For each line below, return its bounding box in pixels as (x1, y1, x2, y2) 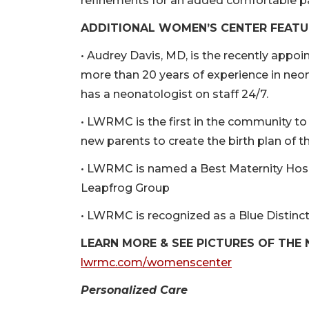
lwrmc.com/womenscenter (81, 256, 232, 270)
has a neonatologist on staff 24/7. (81, 88, 268, 101)
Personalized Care (81, 283, 188, 297)
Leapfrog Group (81, 181, 170, 195)
